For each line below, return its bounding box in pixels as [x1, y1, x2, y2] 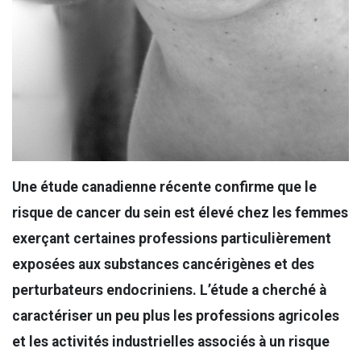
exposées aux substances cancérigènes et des [12, 256, 314, 272]
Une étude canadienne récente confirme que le [12, 179, 317, 195]
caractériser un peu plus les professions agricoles [12, 308, 339, 324]
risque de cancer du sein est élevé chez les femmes [12, 205, 348, 221]
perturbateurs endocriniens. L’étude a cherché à [12, 282, 326, 298]
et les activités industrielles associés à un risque [12, 334, 330, 350]
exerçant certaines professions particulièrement [12, 230, 331, 247]
